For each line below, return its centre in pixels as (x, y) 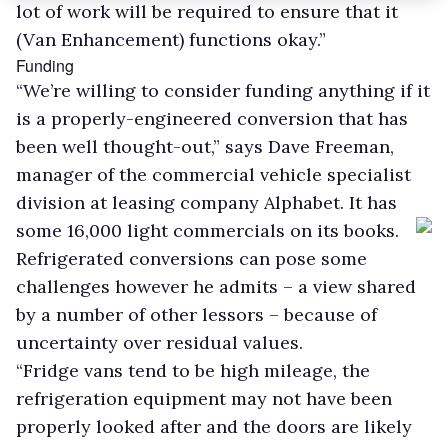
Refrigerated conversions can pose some (191, 258)
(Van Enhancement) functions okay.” (171, 39)
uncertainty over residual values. (159, 342)
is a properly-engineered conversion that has (212, 118)
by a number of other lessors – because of (196, 314)
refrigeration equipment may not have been (204, 398)
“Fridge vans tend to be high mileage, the (193, 370)
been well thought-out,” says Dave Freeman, (205, 146)
